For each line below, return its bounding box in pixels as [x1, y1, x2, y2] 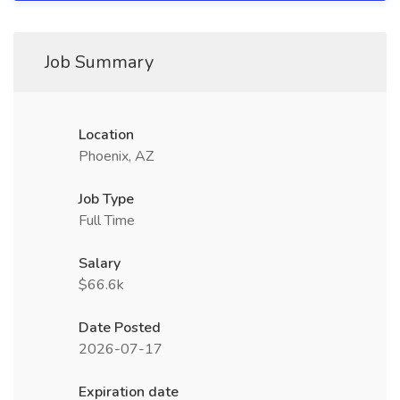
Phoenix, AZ [79, 146, 154, 166]
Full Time [79, 211, 135, 230]
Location [79, 125, 134, 145]
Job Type [79, 189, 134, 209]
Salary [79, 254, 121, 273]
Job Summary [45, 50, 154, 74]
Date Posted [79, 318, 161, 337]
